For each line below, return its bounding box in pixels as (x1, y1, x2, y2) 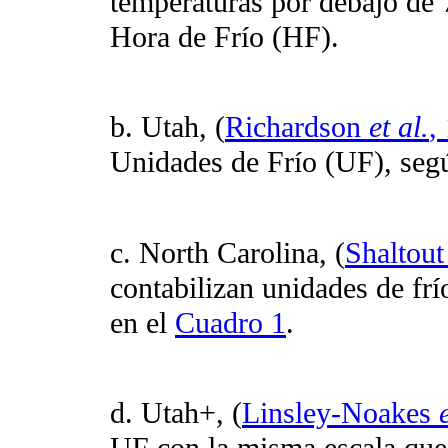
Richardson (225, 110, 369, 145)
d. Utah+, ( (110, 396, 242, 431)
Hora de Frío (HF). (110, 20, 339, 55)
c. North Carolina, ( (110, 235, 345, 270)
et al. (369, 110, 429, 145)
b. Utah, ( (110, 110, 225, 145)
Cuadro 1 (175, 305, 286, 340)
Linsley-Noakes (242, 396, 439, 431)
